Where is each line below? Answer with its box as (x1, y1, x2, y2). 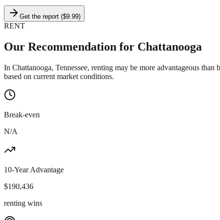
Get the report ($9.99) (20, 12, 81, 20)
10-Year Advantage (4, 165, 64, 174)
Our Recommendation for (4, 40, 137, 53)
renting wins (4, 198, 42, 207)
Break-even (4, 110, 40, 119)
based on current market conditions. (4, 72, 114, 81)
